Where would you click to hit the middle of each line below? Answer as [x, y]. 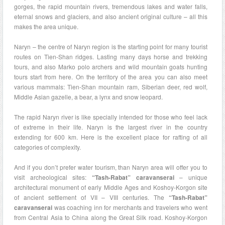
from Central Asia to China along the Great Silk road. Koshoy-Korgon [111, 217]
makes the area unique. [46, 26]
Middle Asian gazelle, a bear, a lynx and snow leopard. [88, 97]
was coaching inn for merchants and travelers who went [130, 207]
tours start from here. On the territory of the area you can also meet [111, 77]
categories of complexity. [47, 147]
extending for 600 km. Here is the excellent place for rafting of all [111, 137]
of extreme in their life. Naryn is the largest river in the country [111, 127]
